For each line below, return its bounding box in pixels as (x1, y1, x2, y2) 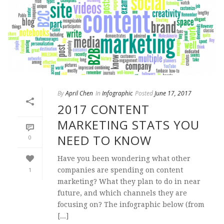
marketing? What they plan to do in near (57, 177, 200, 186)
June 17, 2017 (154, 89, 191, 98)
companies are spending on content (57, 166, 183, 174)
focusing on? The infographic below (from (57, 200, 204, 209)
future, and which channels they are (57, 189, 187, 197)
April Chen (65, 89, 93, 98)
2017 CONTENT (57, 101, 149, 118)
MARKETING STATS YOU (57, 116, 199, 133)
